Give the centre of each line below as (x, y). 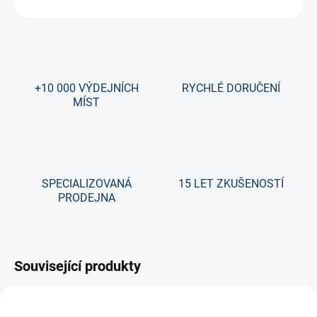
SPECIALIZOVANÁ (86, 184)
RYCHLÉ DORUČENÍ (231, 88)
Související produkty (77, 266)
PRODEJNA (86, 198)
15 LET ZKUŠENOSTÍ (231, 184)
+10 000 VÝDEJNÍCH (86, 88)
